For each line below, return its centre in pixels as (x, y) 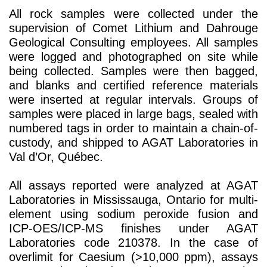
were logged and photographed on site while (133, 57)
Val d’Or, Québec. (56, 157)
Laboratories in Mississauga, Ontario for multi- (133, 200)
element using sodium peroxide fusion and (133, 214)
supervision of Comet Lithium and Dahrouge (133, 28)
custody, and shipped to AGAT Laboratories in (133, 143)
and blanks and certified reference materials (133, 86)
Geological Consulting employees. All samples (133, 43)
